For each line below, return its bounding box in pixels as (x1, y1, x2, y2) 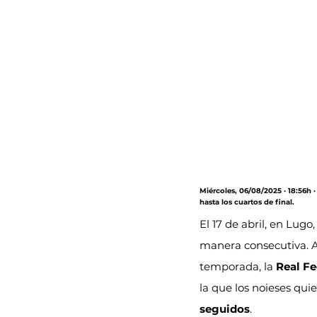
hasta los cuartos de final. (200, 197, 294, 207)
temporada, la (200, 259, 276, 273)
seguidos (200, 301, 250, 316)
